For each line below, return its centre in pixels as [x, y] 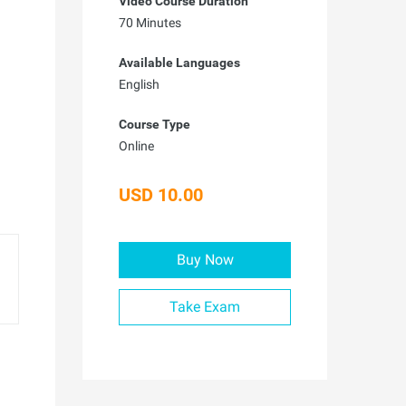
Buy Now [205, 260]
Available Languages [179, 63]
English [139, 84]
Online [136, 146]
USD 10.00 [161, 195]
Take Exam [205, 307]
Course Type [155, 124]
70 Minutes [150, 23]
